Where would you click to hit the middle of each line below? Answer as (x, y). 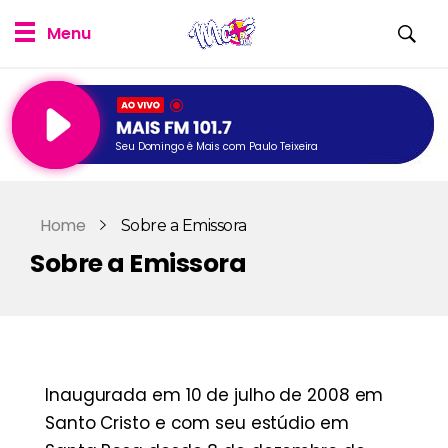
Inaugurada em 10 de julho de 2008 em (214, 395)
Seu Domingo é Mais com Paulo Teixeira (217, 147)
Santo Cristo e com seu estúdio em (197, 423)
